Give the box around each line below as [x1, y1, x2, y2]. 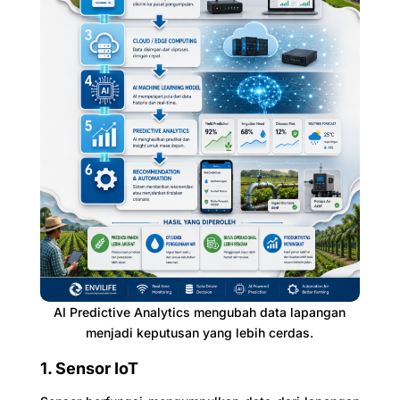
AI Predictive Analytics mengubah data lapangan [54, 304, 346, 320]
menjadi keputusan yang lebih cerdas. [86, 324, 314, 340]
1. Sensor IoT [39, 358, 138, 378]
